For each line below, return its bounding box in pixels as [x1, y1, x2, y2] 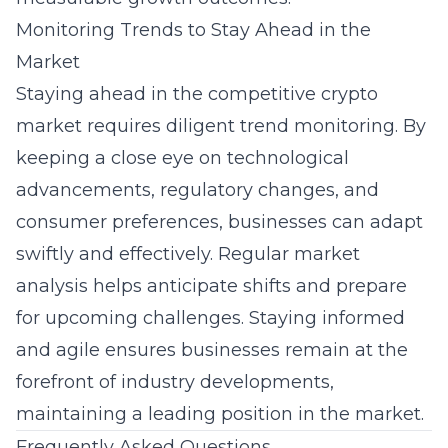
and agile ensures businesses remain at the [16, 339, 408, 361]
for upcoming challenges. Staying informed [16, 307, 405, 329]
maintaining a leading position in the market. [16, 403, 424, 425]
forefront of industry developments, [16, 371, 334, 393]
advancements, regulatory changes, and [16, 179, 379, 201]
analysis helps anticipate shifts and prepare [16, 275, 407, 297]
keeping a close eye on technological [16, 147, 349, 169]
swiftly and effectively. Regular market [16, 243, 360, 265]
